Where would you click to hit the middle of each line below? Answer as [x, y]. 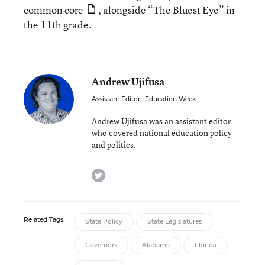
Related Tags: [44, 220]
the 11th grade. [58, 25]
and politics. [114, 145]
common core [54, 10]
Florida [206, 245]
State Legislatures [174, 222]
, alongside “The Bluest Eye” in [167, 10]
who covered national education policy [162, 133]
